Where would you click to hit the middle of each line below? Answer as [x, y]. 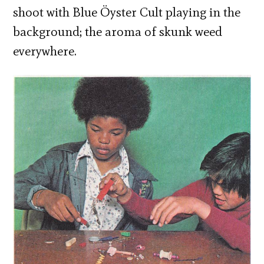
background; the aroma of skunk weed [118, 31]
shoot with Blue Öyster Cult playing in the [127, 12]
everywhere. [45, 51]
